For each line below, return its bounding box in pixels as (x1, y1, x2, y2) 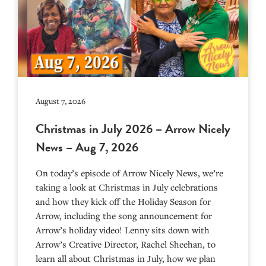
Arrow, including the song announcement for (36, 210, 212, 222)
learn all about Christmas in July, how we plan (36, 252, 216, 265)
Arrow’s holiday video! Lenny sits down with (36, 224, 210, 236)
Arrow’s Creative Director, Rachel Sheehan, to (36, 238, 216, 251)
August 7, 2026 (36, 96, 85, 107)
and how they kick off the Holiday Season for (36, 195, 211, 208)
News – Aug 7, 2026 (36, 138, 138, 157)
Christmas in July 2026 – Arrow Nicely (36, 119, 230, 139)
